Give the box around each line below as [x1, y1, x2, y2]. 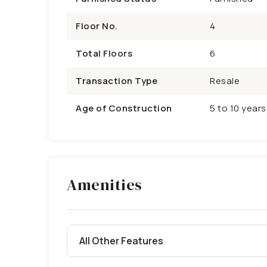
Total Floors [76, 47, 132, 60]
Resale [210, 74, 240, 87]
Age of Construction [76, 102, 172, 114]
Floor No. [76, 20, 118, 32]
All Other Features [79, 234, 163, 247]
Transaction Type [76, 74, 157, 87]
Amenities [67, 174, 142, 195]
